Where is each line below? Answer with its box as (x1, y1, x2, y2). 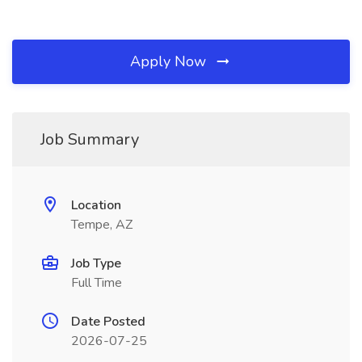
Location (71, 196, 121, 214)
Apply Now (130, 52, 210, 71)
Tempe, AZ (71, 216, 133, 234)
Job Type (71, 255, 121, 272)
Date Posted (71, 313, 145, 330)
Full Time (71, 274, 122, 292)
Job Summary (40, 128, 139, 150)
